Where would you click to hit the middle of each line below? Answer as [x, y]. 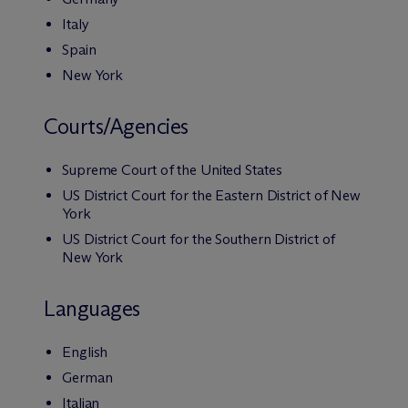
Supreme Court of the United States [172, 170]
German [87, 377]
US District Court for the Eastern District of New [212, 195]
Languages [92, 308]
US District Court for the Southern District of [199, 239]
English [85, 352]
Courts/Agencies [116, 126]
